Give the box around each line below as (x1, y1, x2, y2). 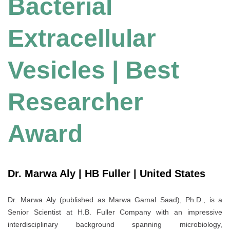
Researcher (8, 88, 143, 116)
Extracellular (8, 25, 156, 52)
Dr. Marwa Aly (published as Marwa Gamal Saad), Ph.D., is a (8, 196, 222, 204)
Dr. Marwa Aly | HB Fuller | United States (8, 167, 205, 179)
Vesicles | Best (8, 56, 179, 84)
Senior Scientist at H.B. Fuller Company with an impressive (8, 208, 222, 217)
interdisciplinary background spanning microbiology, (8, 220, 222, 229)
